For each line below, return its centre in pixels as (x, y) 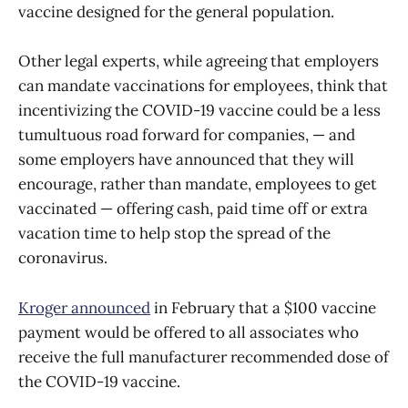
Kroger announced (84, 307)
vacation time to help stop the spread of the (174, 234)
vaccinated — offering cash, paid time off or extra (193, 209)
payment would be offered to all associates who (189, 332)
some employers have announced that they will (186, 160)
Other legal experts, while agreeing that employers (199, 61)
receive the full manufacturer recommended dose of (204, 357)
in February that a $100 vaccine (263, 307)
